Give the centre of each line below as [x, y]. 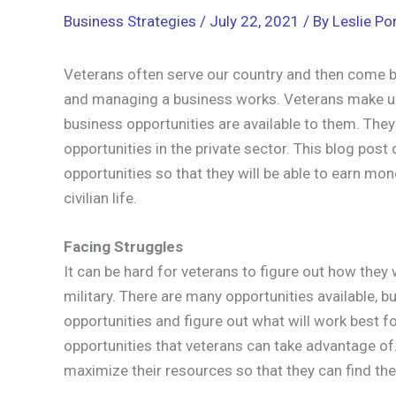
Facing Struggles [123, 246]
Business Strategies [130, 21]
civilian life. [100, 198]
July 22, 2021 [256, 21]
